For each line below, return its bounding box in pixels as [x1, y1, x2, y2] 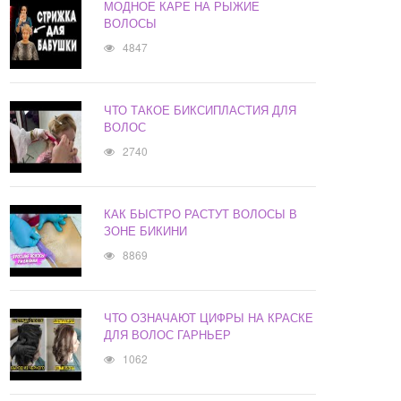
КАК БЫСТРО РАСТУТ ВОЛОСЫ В [104, 205, 298, 223]
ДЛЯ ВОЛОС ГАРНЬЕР [104, 326, 232, 344]
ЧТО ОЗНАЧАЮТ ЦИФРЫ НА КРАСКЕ [104, 309, 314, 327]
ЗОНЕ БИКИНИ [104, 222, 188, 240]
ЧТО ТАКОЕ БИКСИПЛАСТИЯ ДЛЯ [104, 101, 297, 119]
